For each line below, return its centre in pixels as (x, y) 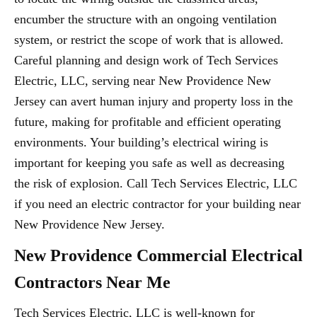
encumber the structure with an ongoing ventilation (145, 19)
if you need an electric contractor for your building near (157, 204)
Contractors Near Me (92, 283)
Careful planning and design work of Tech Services (146, 60)
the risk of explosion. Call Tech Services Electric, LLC (156, 184)
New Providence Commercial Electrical (158, 256)
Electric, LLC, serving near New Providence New (143, 81)
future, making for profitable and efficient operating (148, 122)
